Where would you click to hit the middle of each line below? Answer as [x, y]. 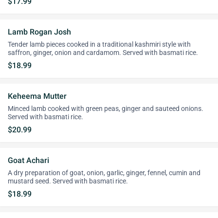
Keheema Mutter [37, 96]
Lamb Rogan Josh [39, 32]
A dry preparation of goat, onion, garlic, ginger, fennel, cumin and [104, 173]
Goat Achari [28, 160]
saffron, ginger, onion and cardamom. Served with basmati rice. [103, 53]
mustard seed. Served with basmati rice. [68, 181]
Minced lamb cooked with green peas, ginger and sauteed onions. [106, 109]
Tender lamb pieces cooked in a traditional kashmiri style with [99, 45]
